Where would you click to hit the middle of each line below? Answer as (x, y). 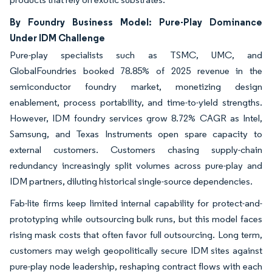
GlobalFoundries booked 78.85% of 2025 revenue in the (136, 71)
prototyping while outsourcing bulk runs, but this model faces (136, 219)
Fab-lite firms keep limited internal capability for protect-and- (136, 203)
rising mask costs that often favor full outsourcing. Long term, (136, 235)
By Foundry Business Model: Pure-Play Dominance (136, 22)
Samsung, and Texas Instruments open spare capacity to (136, 134)
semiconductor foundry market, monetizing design (136, 87)
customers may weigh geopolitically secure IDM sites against (136, 251)
